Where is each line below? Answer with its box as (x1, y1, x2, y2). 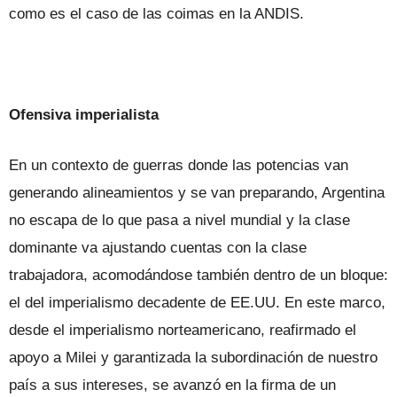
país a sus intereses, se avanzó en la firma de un (9, 376, 336, 393)
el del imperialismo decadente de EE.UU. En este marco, (9, 293, 385, 311)
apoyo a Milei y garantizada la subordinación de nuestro (9, 348, 378, 366)
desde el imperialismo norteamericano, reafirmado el (9, 321, 356, 339)
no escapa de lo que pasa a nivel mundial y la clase (9, 211, 350, 229)
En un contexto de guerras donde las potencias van (9, 156, 348, 174)
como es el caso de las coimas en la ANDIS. (9, 4, 304, 22)
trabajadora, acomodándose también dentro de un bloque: (9, 266, 388, 284)
